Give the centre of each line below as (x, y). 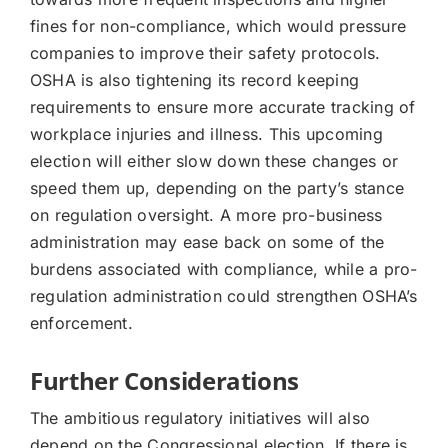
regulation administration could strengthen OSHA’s (223, 296)
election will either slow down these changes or (214, 161)
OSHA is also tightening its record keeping (194, 80)
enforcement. (81, 323)
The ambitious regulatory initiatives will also (200, 418)
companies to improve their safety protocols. (205, 53)
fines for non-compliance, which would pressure (218, 26)
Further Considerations (164, 381)
